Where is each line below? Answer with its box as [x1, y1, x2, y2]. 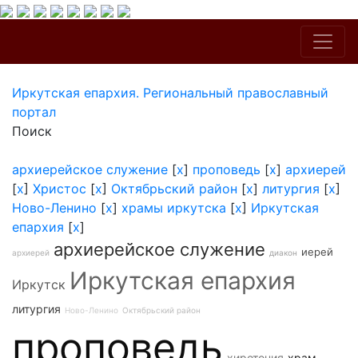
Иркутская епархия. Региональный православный [12, 85, 328, 101]
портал [12, 104, 56, 120]
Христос [33, 181, 86, 197]
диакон [269, 248, 297, 257]
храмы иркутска [121, 200, 226, 216]
